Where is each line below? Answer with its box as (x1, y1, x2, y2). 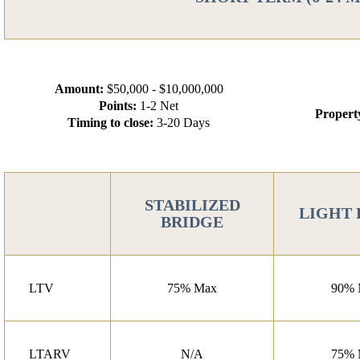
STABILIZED (144, 195, 240, 214)
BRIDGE (161, 212, 223, 231)
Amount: (54, 81, 104, 96)
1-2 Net (137, 98, 178, 112)
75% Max (167, 280, 217, 295)
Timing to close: (67, 115, 153, 129)
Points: (99, 98, 137, 112)
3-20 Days (153, 115, 210, 129)
